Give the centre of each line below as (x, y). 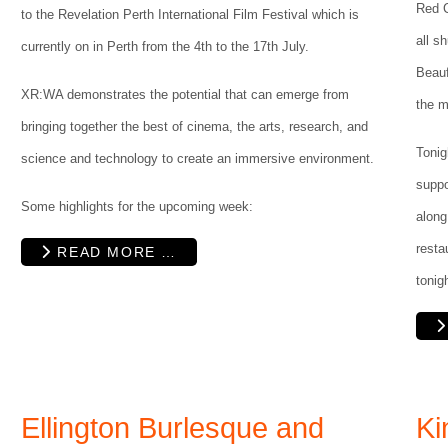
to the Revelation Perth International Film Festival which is (190, 15)
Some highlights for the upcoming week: (137, 207)
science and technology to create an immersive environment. (197, 159)
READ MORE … (114, 252)
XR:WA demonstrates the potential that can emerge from (185, 95)
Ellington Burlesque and (172, 428)
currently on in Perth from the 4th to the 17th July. (165, 47)
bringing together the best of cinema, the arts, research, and (194, 127)
